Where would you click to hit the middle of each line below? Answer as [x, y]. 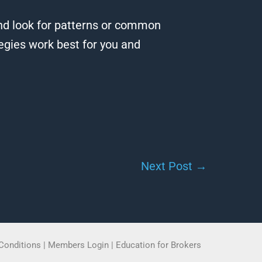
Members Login [80, 245]
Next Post [168, 166]
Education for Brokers [158, 245]
